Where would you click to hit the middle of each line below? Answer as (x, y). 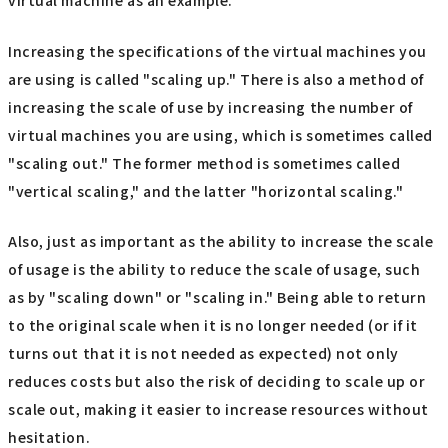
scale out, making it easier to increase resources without (218, 409)
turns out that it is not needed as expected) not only (203, 353)
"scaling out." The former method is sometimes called (204, 162)
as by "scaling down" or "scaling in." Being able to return (217, 297)
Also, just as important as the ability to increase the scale (221, 241)
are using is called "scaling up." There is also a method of (216, 78)
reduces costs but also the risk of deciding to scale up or (217, 381)
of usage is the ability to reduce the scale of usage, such (214, 269)
